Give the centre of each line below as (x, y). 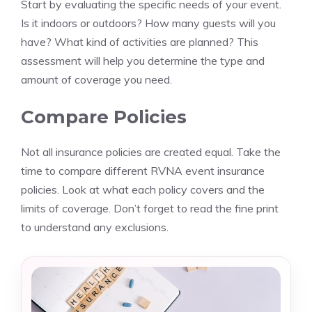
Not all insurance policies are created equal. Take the (151, 152)
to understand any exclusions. (95, 227)
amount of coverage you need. (96, 79)
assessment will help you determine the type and (143, 61)
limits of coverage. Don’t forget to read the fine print (150, 208)
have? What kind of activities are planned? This (140, 42)
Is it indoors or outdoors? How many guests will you (148, 23)
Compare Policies (104, 117)
